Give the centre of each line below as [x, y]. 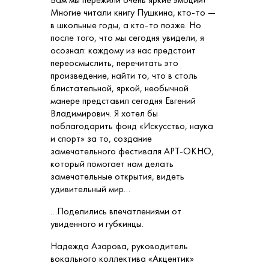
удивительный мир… [90, 189]
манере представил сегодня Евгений [123, 101]
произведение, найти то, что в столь [124, 76]
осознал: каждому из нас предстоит [123, 50]
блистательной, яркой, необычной [119, 88]
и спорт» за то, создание [101, 139]
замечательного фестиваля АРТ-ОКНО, [132, 151]
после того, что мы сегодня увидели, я [127, 38]
